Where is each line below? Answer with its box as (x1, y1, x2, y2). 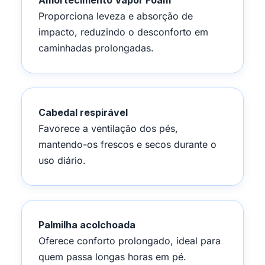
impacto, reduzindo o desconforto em (38, 26, 208, 38)
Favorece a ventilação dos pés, (38, 122, 178, 134)
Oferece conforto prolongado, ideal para (38, 235, 221, 247)
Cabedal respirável (38, 106, 128, 118)
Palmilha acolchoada (38, 219, 135, 231)
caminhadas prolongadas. (38, 42, 154, 54)
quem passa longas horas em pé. (38, 251, 186, 263)
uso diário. (38, 154, 86, 166)
